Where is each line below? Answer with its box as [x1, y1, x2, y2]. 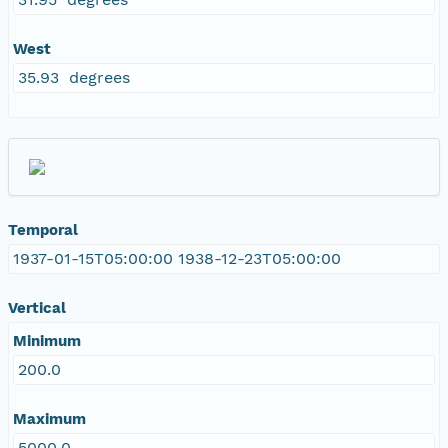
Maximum [13, 409, 86, 428]
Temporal [8, 220, 78, 239]
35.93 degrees [18, 67, 130, 87]
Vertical [8, 298, 66, 317]
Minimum [13, 331, 81, 350]
